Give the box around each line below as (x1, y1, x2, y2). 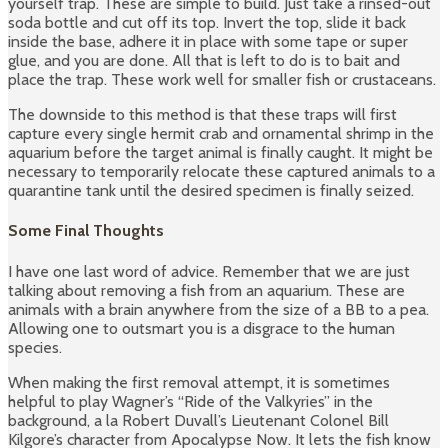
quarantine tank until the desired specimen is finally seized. (8, 181, 414, 200)
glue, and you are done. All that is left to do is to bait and (8, 51, 400, 70)
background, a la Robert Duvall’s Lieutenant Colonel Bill (8, 410, 389, 430)
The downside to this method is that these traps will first (8, 105, 397, 124)
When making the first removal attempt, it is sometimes (8, 372, 390, 392)
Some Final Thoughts (8, 221, 164, 241)
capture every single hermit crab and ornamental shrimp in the (8, 124, 434, 143)
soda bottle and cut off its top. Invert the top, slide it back (8, 13, 406, 32)
